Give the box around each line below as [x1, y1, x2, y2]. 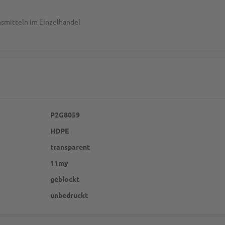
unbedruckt [50, 190, 88, 199]
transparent [50, 142, 90, 151]
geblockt [50, 174, 79, 183]
